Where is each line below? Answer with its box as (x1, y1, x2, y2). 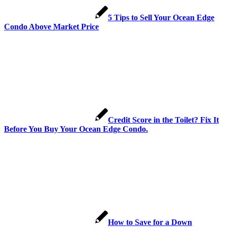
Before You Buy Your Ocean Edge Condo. (4, 124, 148, 133)
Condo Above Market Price (4, 22, 99, 31)
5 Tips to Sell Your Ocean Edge (108, 13, 214, 22)
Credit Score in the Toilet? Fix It (108, 115, 219, 124)
